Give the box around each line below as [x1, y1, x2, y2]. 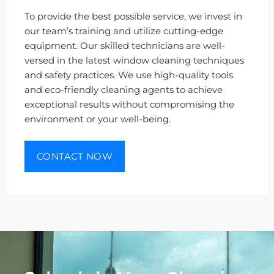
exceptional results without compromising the [24, 98, 234, 110]
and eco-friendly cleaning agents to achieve [24, 84, 223, 95]
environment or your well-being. [24, 113, 171, 125]
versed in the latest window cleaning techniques [24, 54, 244, 66]
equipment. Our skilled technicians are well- [24, 40, 225, 51]
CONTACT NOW [37, 150, 113, 163]
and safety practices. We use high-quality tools [24, 69, 233, 81]
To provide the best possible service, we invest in [24, 10, 242, 22]
